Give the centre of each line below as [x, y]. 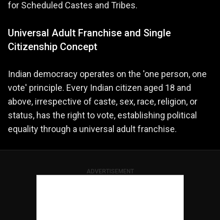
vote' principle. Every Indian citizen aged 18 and [99, 87]
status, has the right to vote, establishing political [102, 115]
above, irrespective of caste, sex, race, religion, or [103, 101]
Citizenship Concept [53, 46]
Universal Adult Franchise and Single [89, 33]
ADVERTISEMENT [110, 171]
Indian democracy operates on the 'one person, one [107, 74]
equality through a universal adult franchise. [92, 129]
